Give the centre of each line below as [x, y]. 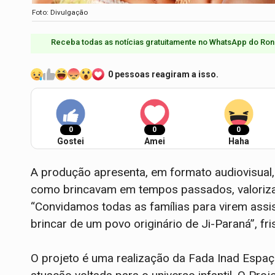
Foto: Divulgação [60, 12]
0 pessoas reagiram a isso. [163, 75]
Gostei [71, 141]
